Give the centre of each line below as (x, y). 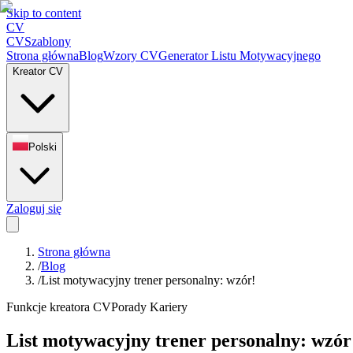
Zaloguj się (34, 208)
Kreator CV (38, 71)
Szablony (48, 41)
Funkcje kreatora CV (59, 307)
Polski (43, 147)
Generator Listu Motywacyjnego (240, 56)
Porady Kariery (149, 307)
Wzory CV (131, 56)
